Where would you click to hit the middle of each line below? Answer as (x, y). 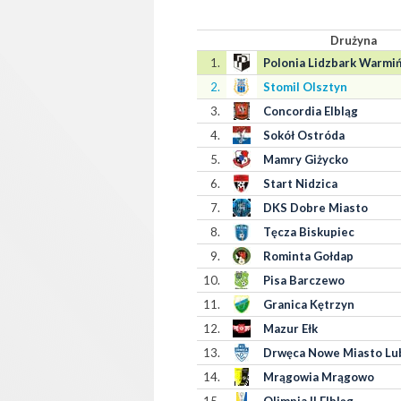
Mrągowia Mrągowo (318, 377)
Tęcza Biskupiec (308, 232)
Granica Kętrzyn (308, 304)
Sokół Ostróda (303, 135)
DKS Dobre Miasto (315, 208)
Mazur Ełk (290, 328)
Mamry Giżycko (305, 159)
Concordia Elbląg (310, 111)
